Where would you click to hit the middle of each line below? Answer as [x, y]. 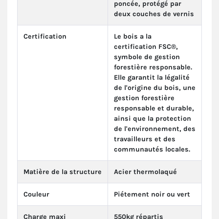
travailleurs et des [145, 139]
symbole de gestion [147, 57]
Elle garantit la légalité [152, 78]
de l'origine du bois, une [155, 88]
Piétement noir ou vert [152, 195]
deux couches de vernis [154, 14]
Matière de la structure [63, 172]
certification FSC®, [146, 47]
